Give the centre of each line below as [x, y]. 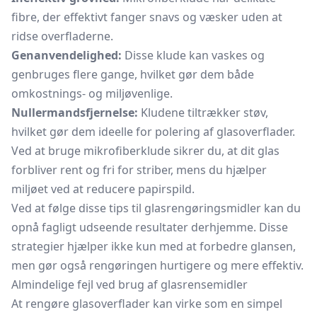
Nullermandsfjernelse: [75, 113]
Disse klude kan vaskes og [193, 55]
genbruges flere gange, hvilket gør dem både [133, 74]
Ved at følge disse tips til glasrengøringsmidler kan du [156, 208]
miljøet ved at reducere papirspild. [103, 189]
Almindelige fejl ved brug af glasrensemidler [129, 284]
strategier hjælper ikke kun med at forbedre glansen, [154, 246]
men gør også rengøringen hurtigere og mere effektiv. [157, 265]
